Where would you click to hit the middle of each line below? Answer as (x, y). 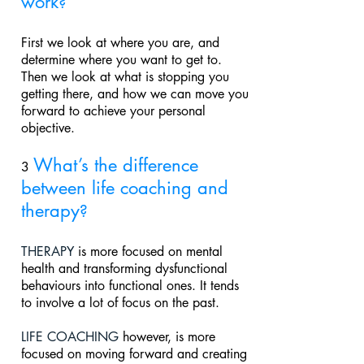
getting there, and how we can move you (135, 94)
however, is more (167, 337)
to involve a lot (64, 303)
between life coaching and (125, 188)
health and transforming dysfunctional (124, 269)
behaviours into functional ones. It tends (130, 286)
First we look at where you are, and (120, 43)
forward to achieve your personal (113, 111)
